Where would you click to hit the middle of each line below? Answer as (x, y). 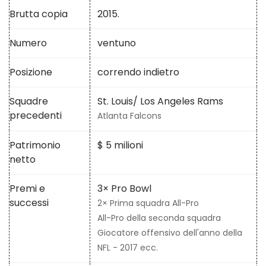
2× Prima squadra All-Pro (148, 203)
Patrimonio (35, 145)
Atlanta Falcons (129, 116)
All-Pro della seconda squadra (159, 218)
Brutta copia (39, 14)
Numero (28, 43)
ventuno (117, 43)
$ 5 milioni (120, 145)
